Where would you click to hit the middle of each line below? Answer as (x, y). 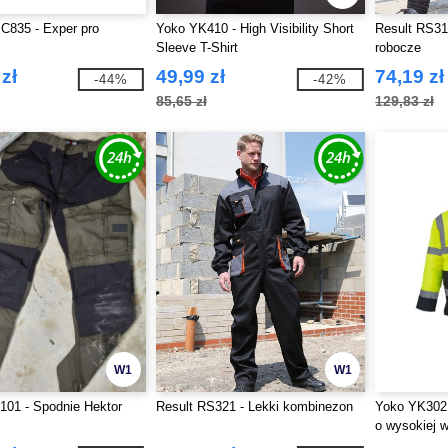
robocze (398, 47)
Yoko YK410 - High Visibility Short (254, 28)
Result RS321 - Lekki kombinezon (254, 406)
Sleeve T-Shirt (196, 47)
